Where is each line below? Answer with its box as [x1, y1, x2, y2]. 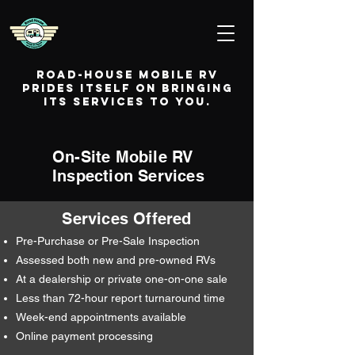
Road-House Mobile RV [36, 68, 219, 82]
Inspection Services [52, 166, 204, 185]
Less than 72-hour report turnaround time [16, 292, 225, 304]
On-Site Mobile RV [52, 147, 194, 166]
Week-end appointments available [16, 311, 186, 323]
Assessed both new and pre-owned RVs [16, 254, 216, 266]
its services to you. [44, 95, 212, 109]
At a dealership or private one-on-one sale [16, 273, 227, 285]
